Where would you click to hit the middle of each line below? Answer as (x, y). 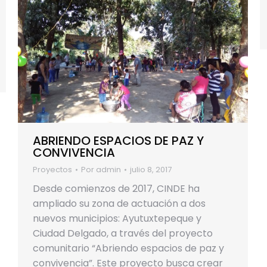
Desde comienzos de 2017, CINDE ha (116, 189)
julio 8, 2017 (151, 170)
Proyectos (52, 170)
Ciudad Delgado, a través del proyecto (123, 234)
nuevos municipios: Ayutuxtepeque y (117, 219)
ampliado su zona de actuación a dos (119, 204)
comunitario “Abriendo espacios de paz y (128, 249)
